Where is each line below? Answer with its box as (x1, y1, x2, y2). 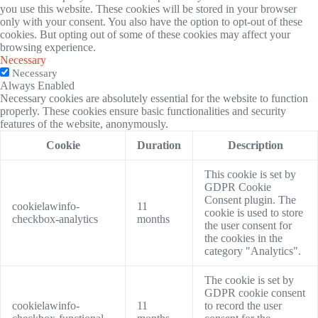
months (137, 213, 170, 226)
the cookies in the (204, 232, 283, 245)
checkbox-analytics (12, 213, 98, 226)
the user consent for (204, 219, 292, 232)
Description (227, 139, 283, 152)
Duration (137, 139, 181, 152)
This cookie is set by (204, 168, 296, 181)
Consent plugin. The (204, 194, 296, 207)
